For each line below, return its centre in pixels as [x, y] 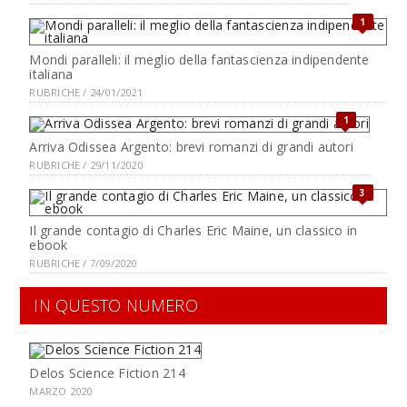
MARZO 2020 [61, 391]
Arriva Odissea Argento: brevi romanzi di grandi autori [191, 147]
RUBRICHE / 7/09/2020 [83, 263]
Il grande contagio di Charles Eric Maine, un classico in [194, 230]
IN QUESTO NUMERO [116, 305]
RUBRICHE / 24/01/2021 [86, 92]
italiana [51, 74]
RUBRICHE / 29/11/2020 [86, 165]
